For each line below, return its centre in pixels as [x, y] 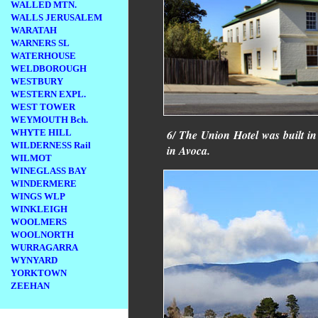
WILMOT [31, 158]
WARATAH [34, 30]
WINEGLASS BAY [49, 171]
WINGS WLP [38, 196]
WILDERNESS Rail [51, 145]
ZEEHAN [30, 286]
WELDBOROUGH [49, 68]
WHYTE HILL [41, 132]
